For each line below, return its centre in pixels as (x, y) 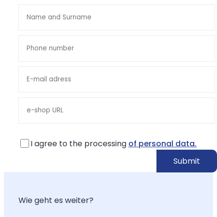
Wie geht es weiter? (56, 201)
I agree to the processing (79, 144)
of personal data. (163, 144)
